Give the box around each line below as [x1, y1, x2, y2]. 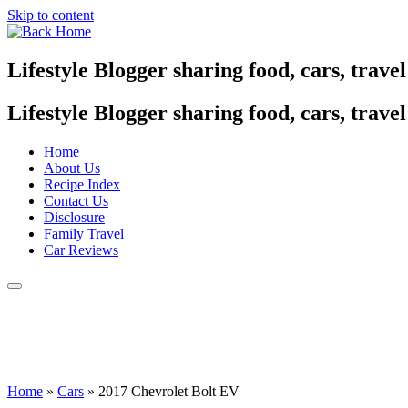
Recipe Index [44, 176, 120, 192]
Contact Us [44, 192, 108, 209]
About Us [44, 159, 100, 176]
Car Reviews [44, 241, 118, 258]
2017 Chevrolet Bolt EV [98, 382, 240, 399]
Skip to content [7, 7, 94, 23]
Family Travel [44, 225, 124, 241]
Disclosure [44, 209, 105, 225]
